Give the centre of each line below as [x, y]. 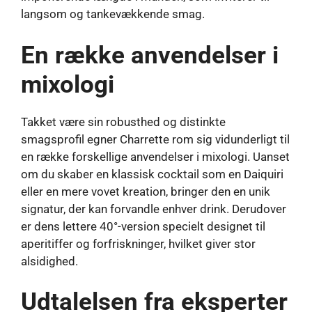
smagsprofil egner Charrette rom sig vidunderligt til [155, 139]
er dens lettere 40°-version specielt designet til [143, 226]
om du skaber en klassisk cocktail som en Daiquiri [152, 174]
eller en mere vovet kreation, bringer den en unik [146, 191]
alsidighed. [49, 261]
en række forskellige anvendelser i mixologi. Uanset [155, 156]
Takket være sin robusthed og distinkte [123, 122]
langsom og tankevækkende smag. [113, 14]
